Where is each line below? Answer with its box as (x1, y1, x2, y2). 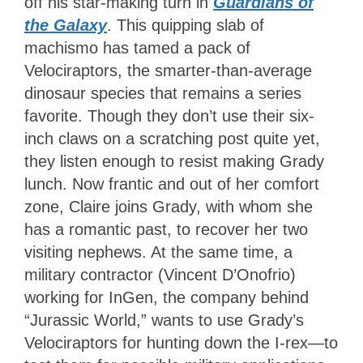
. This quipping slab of (107, 15, 264, 34)
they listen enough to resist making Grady (24, 152, 324, 170)
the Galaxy (24, 15, 107, 34)
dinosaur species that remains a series (24, 83, 301, 102)
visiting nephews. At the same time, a (24, 242, 293, 261)
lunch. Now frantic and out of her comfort (24, 174, 319, 193)
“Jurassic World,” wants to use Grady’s (24, 310, 304, 329)
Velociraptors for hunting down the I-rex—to (24, 333, 338, 352)
